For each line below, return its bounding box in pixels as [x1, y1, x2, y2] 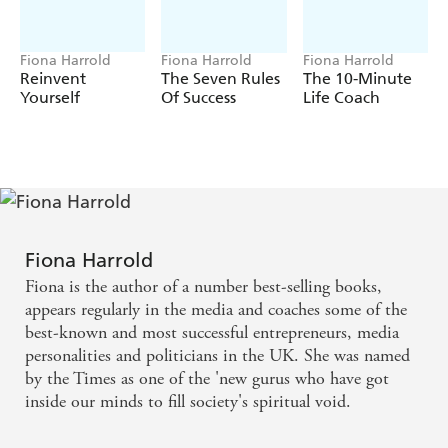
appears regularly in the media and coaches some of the [25, 298, 407, 322]
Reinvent [20, 69, 86, 89]
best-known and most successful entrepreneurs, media [25, 321, 399, 345]
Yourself [20, 88, 80, 108]
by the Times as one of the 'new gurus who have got [25, 367, 389, 391]
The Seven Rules [161, 69, 281, 89]
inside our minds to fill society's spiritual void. [25, 390, 351, 414]
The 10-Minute [302, 69, 412, 89]
